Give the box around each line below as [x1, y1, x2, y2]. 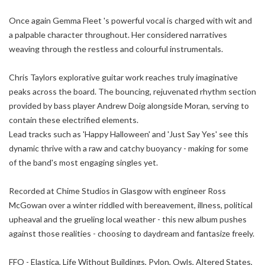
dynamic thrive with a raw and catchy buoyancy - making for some [9, 143, 248, 153]
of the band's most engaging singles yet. [9, 157, 158, 167]
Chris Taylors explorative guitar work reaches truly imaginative [9, 72, 238, 82]
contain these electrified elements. [9, 114, 138, 125]
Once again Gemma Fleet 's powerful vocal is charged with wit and [9, 15, 252, 25]
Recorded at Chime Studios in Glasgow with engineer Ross [9, 185, 226, 196]
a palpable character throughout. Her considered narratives [9, 29, 227, 40]
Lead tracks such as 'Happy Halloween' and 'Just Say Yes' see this [9, 128, 248, 139]
